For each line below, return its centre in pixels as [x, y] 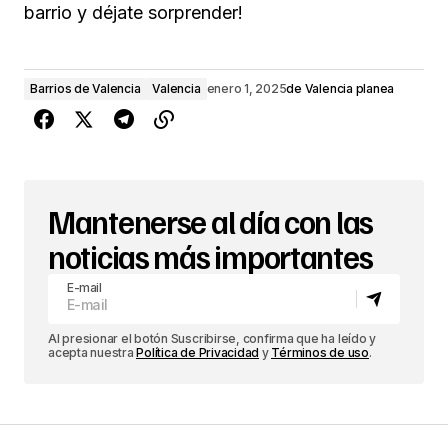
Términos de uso [320, 352]
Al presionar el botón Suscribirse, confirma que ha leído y [212, 338]
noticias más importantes [210, 255]
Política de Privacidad [198, 352]
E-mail [84, 287]
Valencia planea [349, 88]
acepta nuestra [92, 352]
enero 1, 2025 [246, 88]
